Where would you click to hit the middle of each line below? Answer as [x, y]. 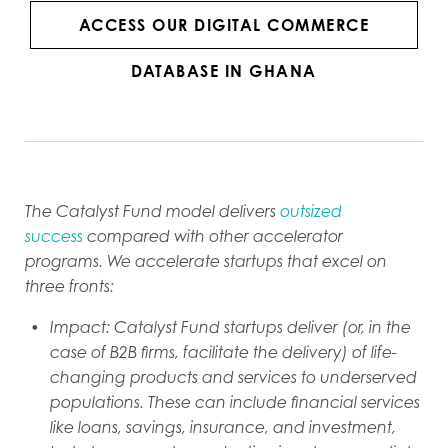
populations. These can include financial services [235, 401]
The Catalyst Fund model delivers [150, 210]
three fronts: [69, 285]
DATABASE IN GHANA [224, 70]
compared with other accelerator [213, 235]
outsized [309, 210]
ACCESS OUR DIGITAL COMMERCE [224, 24]
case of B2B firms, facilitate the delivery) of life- [223, 351]
